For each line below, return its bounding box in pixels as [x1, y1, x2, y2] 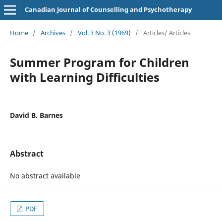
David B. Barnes [9, 110, 63, 120]
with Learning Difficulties [9, 68, 160, 85]
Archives [40, 28, 65, 37]
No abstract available [9, 170, 80, 180]
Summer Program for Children [9, 54, 189, 70]
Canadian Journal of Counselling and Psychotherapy [24, 5, 192, 14]
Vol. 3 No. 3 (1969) [77, 28, 131, 37]
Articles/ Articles [143, 28, 190, 37]
